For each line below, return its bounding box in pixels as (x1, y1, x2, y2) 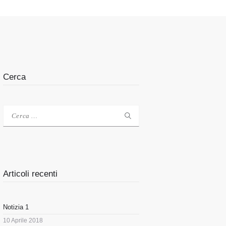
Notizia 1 (3, 203, 29, 211)
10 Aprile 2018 (3, 216, 43, 224)
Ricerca (3, 107, 25, 115)
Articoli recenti (3, 169, 58, 179)
